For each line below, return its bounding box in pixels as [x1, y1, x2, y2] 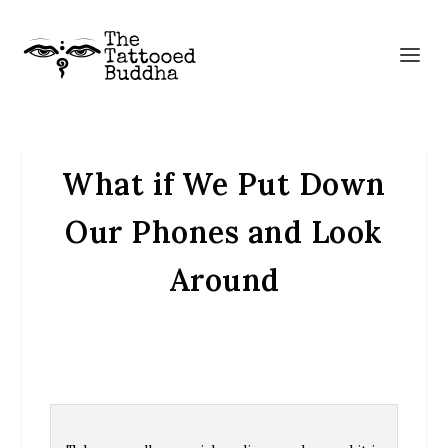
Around [168, 261, 280, 299]
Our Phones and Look [65, 213, 383, 251]
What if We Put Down [62, 165, 386, 203]
